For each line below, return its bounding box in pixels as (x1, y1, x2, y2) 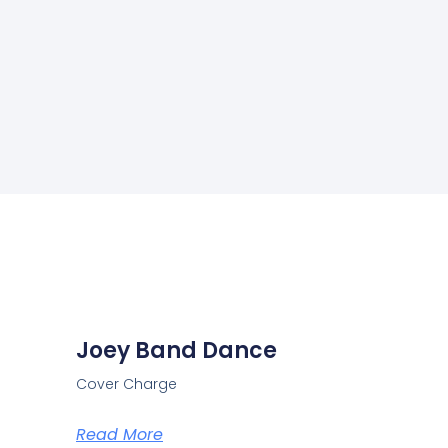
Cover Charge (76, 374, 177, 394)
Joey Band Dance (76, 335, 277, 366)
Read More (76, 423, 163, 446)
